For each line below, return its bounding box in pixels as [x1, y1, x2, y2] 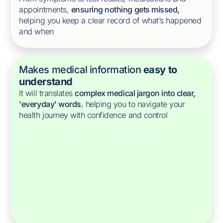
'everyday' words [19, 99, 81, 109]
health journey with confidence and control [19, 110, 168, 120]
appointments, [19, 4, 71, 14]
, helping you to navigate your [81, 99, 185, 109]
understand [19, 76, 73, 88]
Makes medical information [19, 64, 143, 76]
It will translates [19, 88, 75, 98]
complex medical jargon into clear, [75, 88, 196, 98]
